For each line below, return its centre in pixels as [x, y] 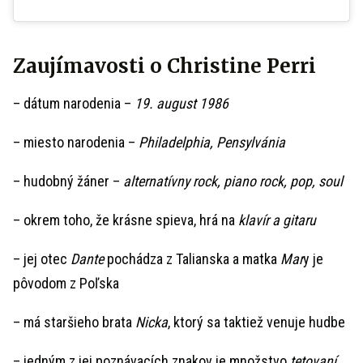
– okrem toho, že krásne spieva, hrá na [126, 220]
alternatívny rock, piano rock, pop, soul [233, 181]
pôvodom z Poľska [66, 283]
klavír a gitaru [277, 220]
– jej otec [42, 258]
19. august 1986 [181, 103]
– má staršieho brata [74, 322]
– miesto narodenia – [76, 142]
